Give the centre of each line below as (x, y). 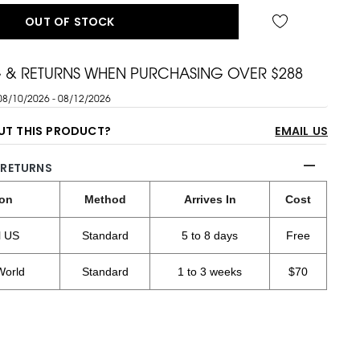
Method (105, 200)
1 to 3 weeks (210, 272)
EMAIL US (301, 131)
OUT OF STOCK (70, 22)
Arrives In (210, 200)
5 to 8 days (210, 236)
